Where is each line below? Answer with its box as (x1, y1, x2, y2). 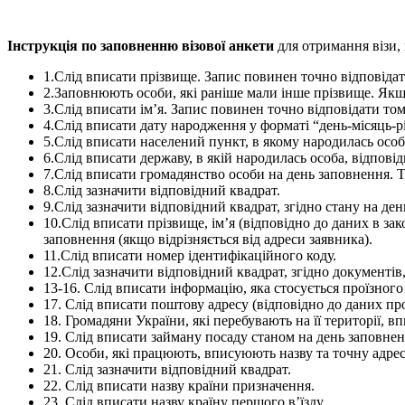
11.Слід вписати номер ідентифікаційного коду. (43, 247, 336, 263)
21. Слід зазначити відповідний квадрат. (43, 361, 291, 377)
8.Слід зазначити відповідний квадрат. (43, 182, 280, 198)
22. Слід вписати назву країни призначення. (43, 377, 315, 393)
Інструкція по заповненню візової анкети (7, 37, 274, 53)
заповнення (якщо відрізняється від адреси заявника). (43, 231, 372, 247)
